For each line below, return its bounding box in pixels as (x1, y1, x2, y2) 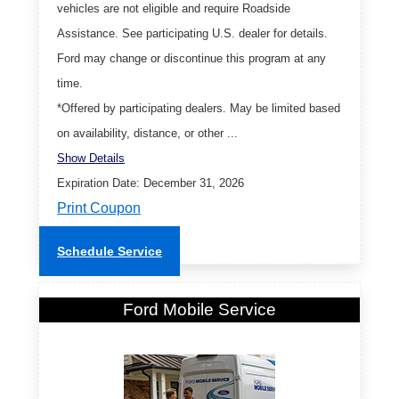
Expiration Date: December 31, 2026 (57, 175, 244, 190)
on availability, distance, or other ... (57, 126, 238, 140)
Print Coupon (57, 199, 141, 216)
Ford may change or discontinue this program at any (57, 51, 326, 65)
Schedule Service (57, 243, 162, 258)
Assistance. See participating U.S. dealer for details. (57, 26, 328, 40)
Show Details (57, 151, 125, 165)
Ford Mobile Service (123, 299, 276, 319)
